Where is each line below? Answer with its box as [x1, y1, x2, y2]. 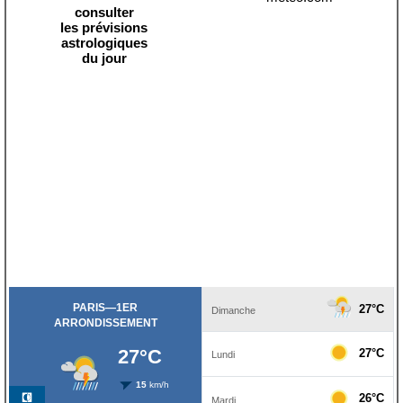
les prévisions [60, 20, 148, 35]
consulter [74, 4, 134, 20]
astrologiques [60, 35, 148, 50]
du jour [81, 50, 127, 66]
